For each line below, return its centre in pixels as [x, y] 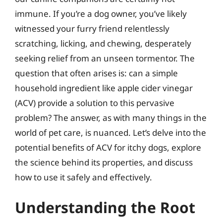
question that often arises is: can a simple [96, 73]
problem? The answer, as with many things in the [111, 117]
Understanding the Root [105, 207]
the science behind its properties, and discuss [104, 162]
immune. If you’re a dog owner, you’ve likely [101, 13]
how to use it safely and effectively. [83, 177]
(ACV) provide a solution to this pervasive [95, 103]
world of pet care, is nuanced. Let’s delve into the [111, 132]
